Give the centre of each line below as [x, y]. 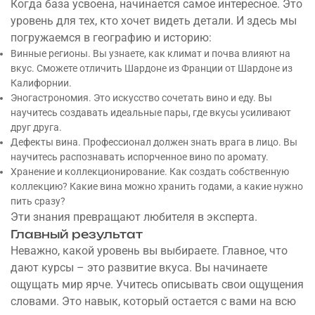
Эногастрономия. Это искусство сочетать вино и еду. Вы [141, 98]
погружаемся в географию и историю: [111, 38]
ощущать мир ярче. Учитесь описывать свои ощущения [157, 284]
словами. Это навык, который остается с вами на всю [153, 301]
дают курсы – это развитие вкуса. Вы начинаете [139, 268]
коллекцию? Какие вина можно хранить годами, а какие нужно [157, 186]
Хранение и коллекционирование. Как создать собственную [150, 172]
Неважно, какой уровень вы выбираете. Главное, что [149, 251]
